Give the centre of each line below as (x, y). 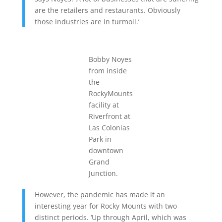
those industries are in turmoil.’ (87, 21)
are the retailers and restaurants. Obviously (107, 10)
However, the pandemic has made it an (100, 194)
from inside (108, 70)
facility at (104, 105)
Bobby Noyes (111, 59)
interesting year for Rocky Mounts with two (106, 206)
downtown (106, 150)
